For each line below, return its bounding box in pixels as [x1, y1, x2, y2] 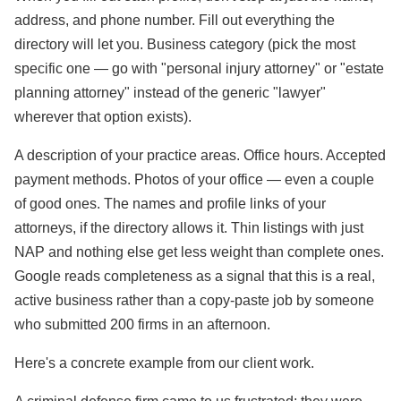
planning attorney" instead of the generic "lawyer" [14, 85, 326, 100]
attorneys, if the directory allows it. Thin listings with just [14, 220, 363, 235]
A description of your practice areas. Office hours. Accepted [14, 148, 386, 163]
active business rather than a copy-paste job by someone [14, 293, 374, 308]
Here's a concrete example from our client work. [14, 355, 314, 371]
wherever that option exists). [14, 109, 192, 124]
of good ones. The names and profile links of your [14, 196, 326, 211]
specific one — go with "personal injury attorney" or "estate [14, 61, 384, 76]
